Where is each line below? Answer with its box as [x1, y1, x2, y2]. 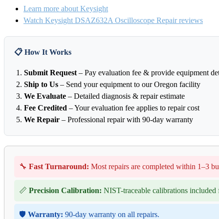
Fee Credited [24, 104, 67, 112]
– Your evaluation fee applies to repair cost [67, 104, 199, 112]
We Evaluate [24, 92, 66, 101]
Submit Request [24, 68, 77, 77]
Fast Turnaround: [29, 162, 89, 171]
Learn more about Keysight [23, 4, 108, 13]
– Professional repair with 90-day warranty [60, 115, 193, 124]
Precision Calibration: [29, 186, 102, 195]
